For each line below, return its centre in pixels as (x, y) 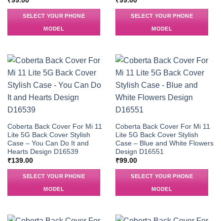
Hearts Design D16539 (43, 151)
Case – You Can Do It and (48, 143)
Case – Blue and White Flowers (164, 143)
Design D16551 (139, 151)
